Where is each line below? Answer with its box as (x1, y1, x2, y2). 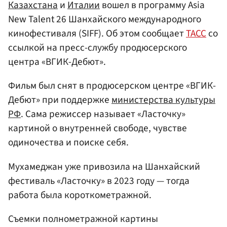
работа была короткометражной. (8, 187, 152, 202)
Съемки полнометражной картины (8, 211, 158, 226)
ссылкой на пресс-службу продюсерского (8, 41, 187, 55)
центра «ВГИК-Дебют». (8, 55, 106, 69)
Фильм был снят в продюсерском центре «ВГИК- (8, 79, 216, 93)
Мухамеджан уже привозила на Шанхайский (8, 159, 200, 174)
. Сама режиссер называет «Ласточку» (21, 107, 185, 122)
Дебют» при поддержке (8, 93, 111, 107)
